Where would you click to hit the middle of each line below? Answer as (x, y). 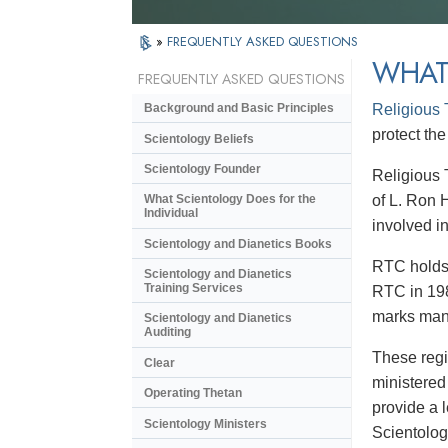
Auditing (167, 332)
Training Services (193, 288)
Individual (171, 213)
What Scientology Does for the (230, 199)
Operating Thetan (193, 393)
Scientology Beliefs (199, 138)
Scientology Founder (202, 168)
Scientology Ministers (205, 423)
